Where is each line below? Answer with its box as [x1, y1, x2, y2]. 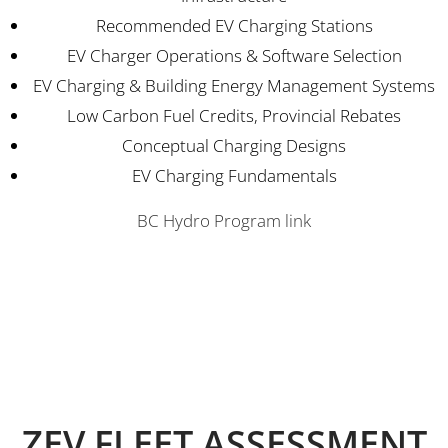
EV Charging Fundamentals [131, 164, 337, 188]
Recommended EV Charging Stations [95, 14, 373, 38]
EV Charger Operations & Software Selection [66, 44, 402, 68]
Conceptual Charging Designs [122, 134, 346, 158]
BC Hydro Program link [137, 209, 311, 233]
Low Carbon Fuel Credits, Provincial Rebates [67, 104, 401, 128]
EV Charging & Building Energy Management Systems [33, 74, 435, 98]
